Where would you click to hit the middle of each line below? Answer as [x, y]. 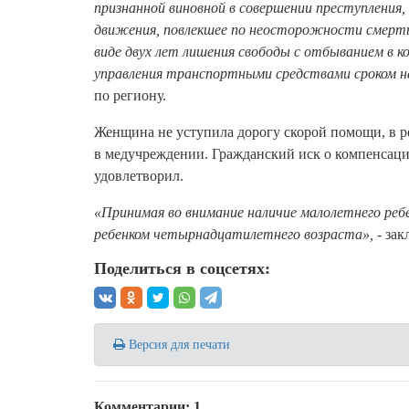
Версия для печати [178, 345]
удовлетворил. [141, 176]
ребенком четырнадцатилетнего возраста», [234, 234]
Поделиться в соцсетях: [182, 268]
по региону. [130, 95]
